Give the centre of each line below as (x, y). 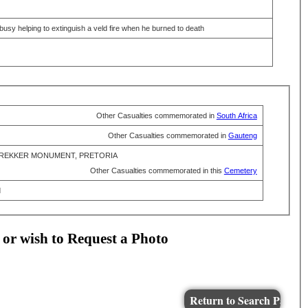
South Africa (236, 116)
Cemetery (240, 171)
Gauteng (242, 136)
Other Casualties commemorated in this (157, 171)
